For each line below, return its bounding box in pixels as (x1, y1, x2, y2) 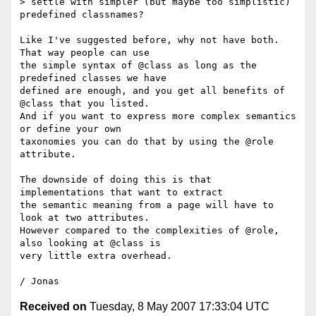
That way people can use (20, 47, 155, 59)
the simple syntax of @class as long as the (20, 60, 257, 71)
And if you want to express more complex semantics (20, 111, 296, 122)
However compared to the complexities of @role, (20, 225, 279, 236)
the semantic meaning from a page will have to (20, 200, 274, 211)
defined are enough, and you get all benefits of (20, 85, 285, 97)
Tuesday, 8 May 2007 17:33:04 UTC (87, 300, 269, 313)
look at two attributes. (20, 212, 155, 224)
